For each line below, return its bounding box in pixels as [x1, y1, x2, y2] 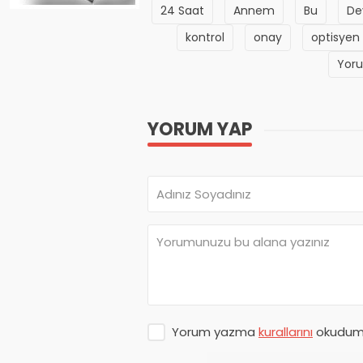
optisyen [311, 29, 360, 46]
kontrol [186, 29, 224, 46]
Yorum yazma [172, 323, 258, 341]
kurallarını [258, 323, 313, 341]
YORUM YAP [147, 117, 252, 143]
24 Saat [160, 2, 204, 19]
